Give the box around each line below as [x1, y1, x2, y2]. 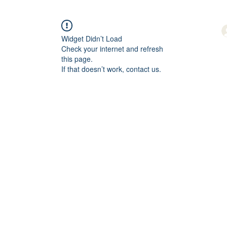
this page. [61, 54, 93, 64]
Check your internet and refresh [61, 44, 163, 54]
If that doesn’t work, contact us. [61, 64, 161, 74]
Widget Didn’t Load [61, 33, 122, 44]
